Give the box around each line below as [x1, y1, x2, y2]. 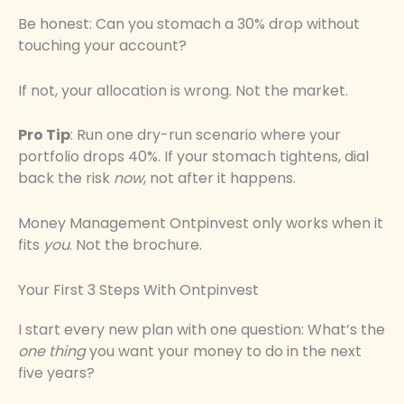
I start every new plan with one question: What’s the [18, 318, 385, 340]
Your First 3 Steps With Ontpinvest [18, 279, 259, 300]
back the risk [18, 168, 114, 189]
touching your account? [18, 35, 187, 57]
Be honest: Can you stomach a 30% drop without [18, 14, 360, 35]
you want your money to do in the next [86, 340, 362, 362]
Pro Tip [18, 124, 70, 146]
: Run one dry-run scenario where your [70, 124, 341, 146]
